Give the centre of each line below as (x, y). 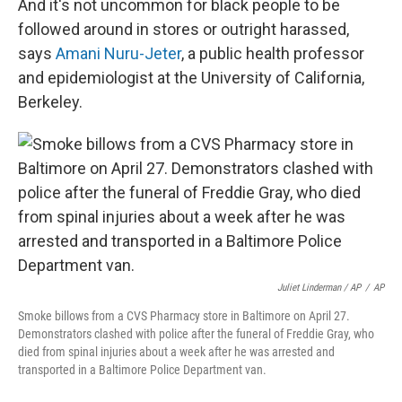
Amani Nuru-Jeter (118, 54)
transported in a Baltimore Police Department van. (142, 370)
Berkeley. (50, 102)
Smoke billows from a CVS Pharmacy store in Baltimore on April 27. (184, 316)
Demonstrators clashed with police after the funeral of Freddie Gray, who (196, 334)
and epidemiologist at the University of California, (191, 78)
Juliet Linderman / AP (319, 288)
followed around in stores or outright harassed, (184, 30)
